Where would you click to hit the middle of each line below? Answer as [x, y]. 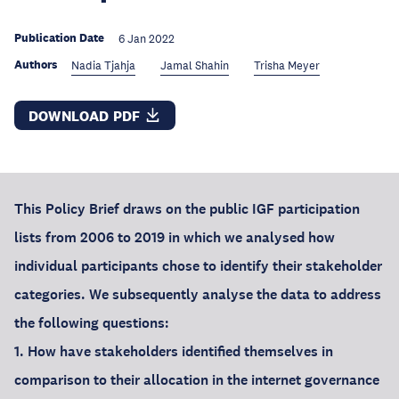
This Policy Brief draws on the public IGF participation [187, 209]
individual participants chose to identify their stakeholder [198, 266]
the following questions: [92, 323]
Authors [36, 65]
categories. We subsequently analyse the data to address [198, 294]
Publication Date [59, 38]
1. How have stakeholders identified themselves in [174, 351]
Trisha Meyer [287, 66]
